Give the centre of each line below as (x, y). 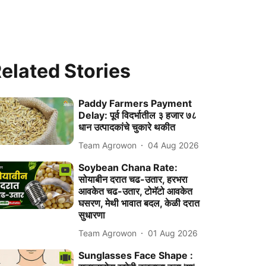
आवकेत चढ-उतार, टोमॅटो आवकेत (136, 191)
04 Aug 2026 (174, 145)
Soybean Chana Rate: (128, 167)
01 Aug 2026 (173, 233)
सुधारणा (92, 215)
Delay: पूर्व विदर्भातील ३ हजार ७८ (138, 115)
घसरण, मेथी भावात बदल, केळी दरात (139, 203)
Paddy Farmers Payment (135, 103)
